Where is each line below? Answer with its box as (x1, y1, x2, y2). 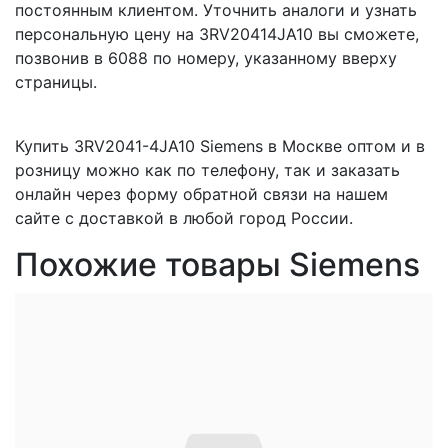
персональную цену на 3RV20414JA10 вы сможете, (15, 24, 419, 44)
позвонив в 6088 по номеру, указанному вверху (15, 48, 397, 68)
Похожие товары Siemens (15, 245, 420, 284)
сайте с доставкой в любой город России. (15, 208, 353, 228)
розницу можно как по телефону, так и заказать (15, 160, 400, 180)
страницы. (15, 72, 97, 92)
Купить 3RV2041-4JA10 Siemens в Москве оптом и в (15, 136, 425, 156)
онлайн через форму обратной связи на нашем (15, 184, 388, 204)
